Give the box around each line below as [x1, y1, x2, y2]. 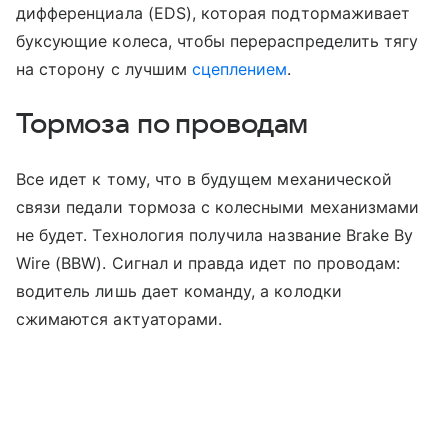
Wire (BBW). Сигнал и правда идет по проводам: [16, 253, 401, 274]
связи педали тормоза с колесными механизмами [16, 197, 420, 218]
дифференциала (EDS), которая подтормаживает [16, 3, 411, 24]
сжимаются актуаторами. [16, 309, 223, 330]
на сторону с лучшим [16, 59, 192, 80]
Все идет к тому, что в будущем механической [16, 169, 393, 190]
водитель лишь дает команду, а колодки [16, 281, 342, 302]
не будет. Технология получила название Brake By [16, 225, 414, 246]
